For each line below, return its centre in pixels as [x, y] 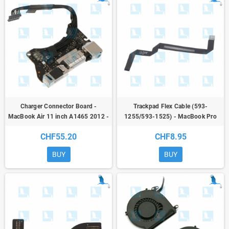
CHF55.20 [59, 137]
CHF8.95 [170, 137]
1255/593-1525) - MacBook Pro [170, 117]
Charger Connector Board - [59, 107]
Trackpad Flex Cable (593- [170, 107]
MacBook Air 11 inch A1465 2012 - [59, 117]
